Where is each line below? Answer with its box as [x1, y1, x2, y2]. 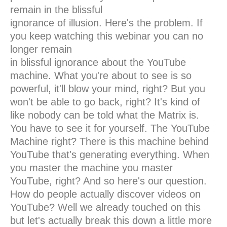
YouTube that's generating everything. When [10, 149, 209, 161]
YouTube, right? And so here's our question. [10, 175, 207, 187]
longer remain [10, 44, 72, 55]
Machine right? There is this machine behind [10, 136, 209, 147]
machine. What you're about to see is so [10, 70, 192, 82]
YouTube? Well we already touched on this [10, 202, 201, 213]
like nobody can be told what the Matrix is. [10, 109, 199, 121]
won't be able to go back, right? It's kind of [10, 96, 200, 108]
